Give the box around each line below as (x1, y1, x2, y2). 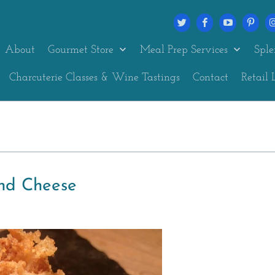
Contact (192, 72, 228, 83)
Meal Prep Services (139, 44, 231, 56)
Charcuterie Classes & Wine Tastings (9, 72, 180, 83)
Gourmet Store (47, 44, 117, 56)
